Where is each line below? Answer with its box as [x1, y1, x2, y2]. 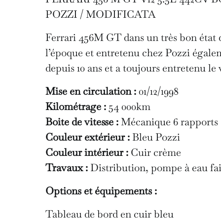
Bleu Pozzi [130, 130, 180, 144]
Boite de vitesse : [45, 114, 118, 128]
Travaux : [45, 160, 88, 174]
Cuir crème [128, 145, 181, 159]
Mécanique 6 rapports [118, 114, 218, 128]
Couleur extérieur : [45, 130, 130, 144]
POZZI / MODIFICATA [45, 7, 155, 21]
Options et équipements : [45, 184, 157, 197]
